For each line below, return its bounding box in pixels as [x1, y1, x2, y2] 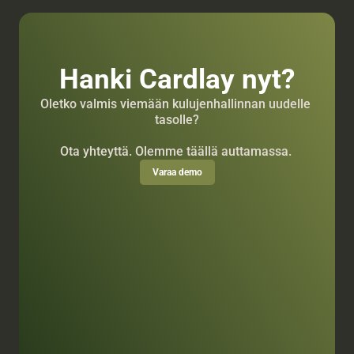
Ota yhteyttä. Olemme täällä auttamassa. [59, 144, 295, 159]
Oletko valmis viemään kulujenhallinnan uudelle [40, 96, 311, 111]
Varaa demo [152, 167, 202, 178]
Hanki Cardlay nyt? [59, 63, 295, 96]
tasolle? [155, 112, 199, 127]
